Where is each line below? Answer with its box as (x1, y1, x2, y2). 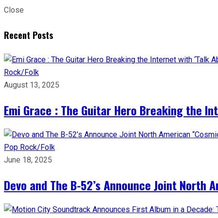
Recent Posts (4, 28, 53, 41)
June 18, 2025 (4, 155, 52, 164)
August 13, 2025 (4, 80, 59, 90)
